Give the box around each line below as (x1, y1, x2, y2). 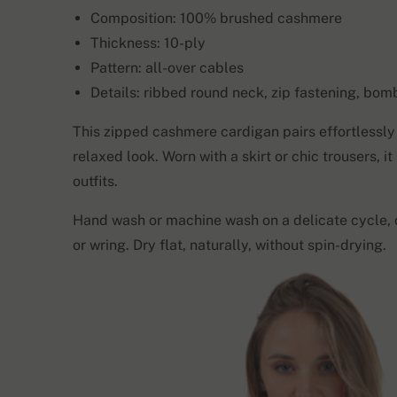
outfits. (73, 173, 118, 190)
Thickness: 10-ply (90, 35, 206, 51)
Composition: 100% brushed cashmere (90, 10, 342, 27)
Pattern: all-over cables (90, 59, 244, 76)
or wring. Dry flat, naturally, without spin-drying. (73, 237, 386, 253)
